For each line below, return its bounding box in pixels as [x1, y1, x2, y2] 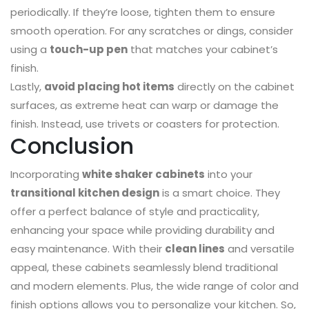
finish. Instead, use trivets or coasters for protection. [10, 117, 279, 132]
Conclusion [10, 130, 134, 162]
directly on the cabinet [175, 79, 295, 94]
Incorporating [10, 167, 82, 182]
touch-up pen [50, 42, 128, 57]
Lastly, [10, 79, 44, 94]
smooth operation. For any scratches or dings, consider [10, 23, 293, 39]
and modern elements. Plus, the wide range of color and [10, 279, 299, 294]
